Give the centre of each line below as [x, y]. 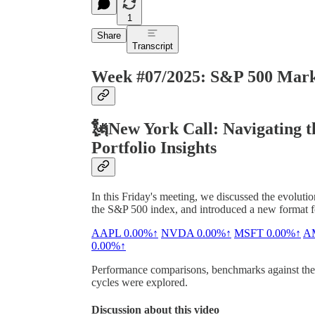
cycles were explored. [140, 282]
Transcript [153, 46]
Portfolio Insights [154, 147]
